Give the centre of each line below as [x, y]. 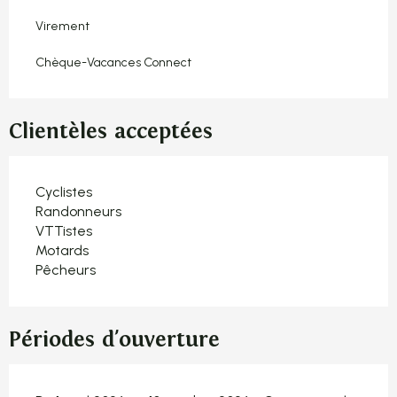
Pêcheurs [66, 269]
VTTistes [64, 230]
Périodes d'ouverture [114, 339]
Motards [62, 250]
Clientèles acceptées [111, 131]
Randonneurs [78, 211]
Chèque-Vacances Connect [113, 62]
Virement [62, 26]
